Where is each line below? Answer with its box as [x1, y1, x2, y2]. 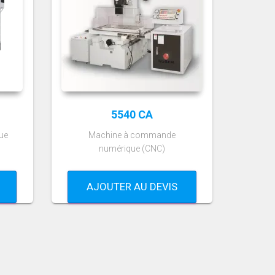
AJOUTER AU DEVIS [86, 180, 177, 193]
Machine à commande [88, 130, 176, 140]
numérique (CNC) [98, 144, 165, 153]
